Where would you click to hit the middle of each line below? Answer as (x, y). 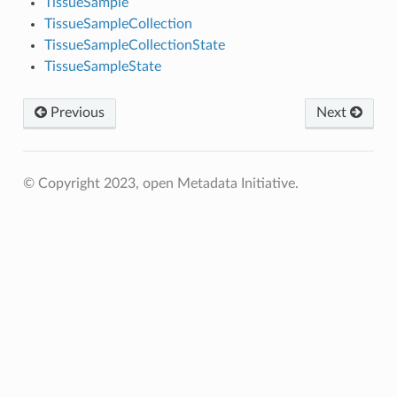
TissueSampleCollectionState (134, 45)
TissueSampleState (102, 66)
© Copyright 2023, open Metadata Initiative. (160, 183)
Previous (75, 112)
